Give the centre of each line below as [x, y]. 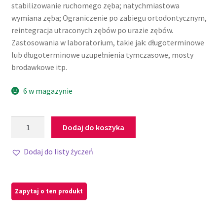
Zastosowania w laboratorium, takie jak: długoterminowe [108, 43]
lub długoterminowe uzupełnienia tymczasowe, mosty [102, 55]
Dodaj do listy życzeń [58, 152]
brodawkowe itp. [39, 67]
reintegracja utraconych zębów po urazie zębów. [92, 30]
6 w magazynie [48, 91]
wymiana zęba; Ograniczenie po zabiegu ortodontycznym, [109, 18]
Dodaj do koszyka [94, 127]
